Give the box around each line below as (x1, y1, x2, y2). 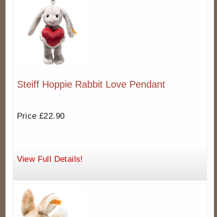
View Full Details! (16, 154, 83, 164)
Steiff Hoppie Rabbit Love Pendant (16, 78, 165, 90)
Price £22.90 (16, 111, 65, 121)
